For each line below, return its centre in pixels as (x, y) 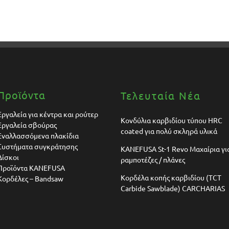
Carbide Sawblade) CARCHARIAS (173, 188)
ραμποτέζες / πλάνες (153, 159)
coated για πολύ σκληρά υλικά (169, 131)
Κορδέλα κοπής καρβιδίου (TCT (171, 177)
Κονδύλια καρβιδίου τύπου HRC (171, 120)
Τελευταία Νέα (161, 95)
